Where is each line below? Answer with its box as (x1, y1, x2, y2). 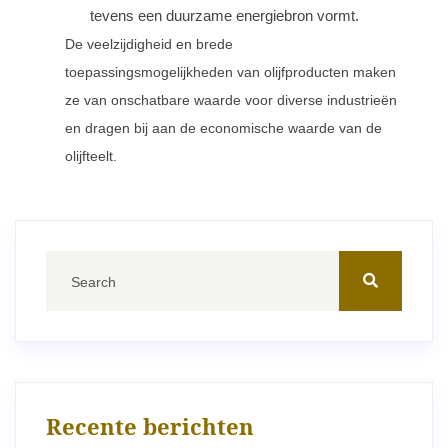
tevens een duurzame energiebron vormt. (90, 7, 359, 24)
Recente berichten (46, 411, 254, 441)
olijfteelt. (65, 148, 117, 164)
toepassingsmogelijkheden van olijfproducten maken (65, 64, 396, 80)
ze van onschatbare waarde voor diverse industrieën (65, 92, 397, 108)
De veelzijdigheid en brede (65, 36, 233, 52)
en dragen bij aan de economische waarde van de (65, 120, 382, 136)
